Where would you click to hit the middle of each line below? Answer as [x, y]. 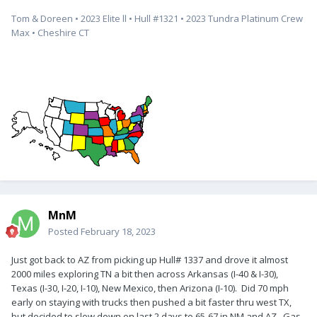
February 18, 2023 [118, 231]
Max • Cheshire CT [51, 32]
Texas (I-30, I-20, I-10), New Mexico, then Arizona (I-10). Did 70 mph [150, 288]
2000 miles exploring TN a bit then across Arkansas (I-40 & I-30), [145, 273]
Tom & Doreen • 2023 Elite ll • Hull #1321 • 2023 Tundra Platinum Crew [157, 18]
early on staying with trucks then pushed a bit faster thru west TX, [151, 302]
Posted [64, 231]
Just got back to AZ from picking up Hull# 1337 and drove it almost [150, 259]
